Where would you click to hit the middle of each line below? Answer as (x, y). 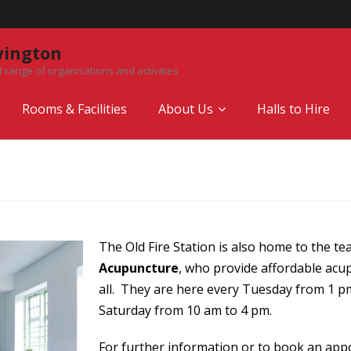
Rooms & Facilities (74, 109)
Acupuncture (139, 268)
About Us (186, 109)
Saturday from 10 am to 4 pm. (185, 310)
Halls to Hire (293, 109)
